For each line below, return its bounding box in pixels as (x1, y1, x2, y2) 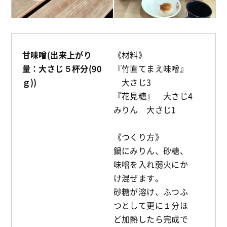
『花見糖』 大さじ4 (113, 89, 193, 102)
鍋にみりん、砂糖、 (113, 144, 188, 157)
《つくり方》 (113, 130, 163, 143)
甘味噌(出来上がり (22, 48, 92, 61)
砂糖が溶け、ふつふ (113, 185, 188, 198)
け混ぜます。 (113, 171, 163, 184)
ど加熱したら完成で (113, 212, 188, 225)
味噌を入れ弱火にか (113, 158, 188, 170)
